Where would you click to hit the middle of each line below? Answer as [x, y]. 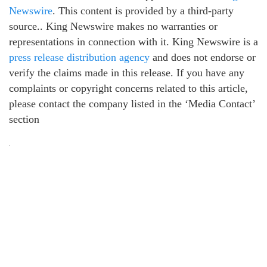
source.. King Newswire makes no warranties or [113, 27]
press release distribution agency [79, 58]
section [24, 119]
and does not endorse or [203, 58]
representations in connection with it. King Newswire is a [133, 42]
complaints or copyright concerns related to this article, [128, 89]
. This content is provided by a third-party [143, 11]
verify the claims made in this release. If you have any [127, 73]
